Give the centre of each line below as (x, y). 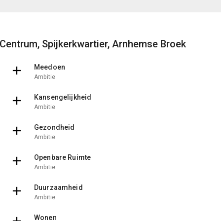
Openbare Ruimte (63, 157)
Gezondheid (55, 127)
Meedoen (50, 67)
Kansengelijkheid (63, 97)
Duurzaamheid (58, 187)
